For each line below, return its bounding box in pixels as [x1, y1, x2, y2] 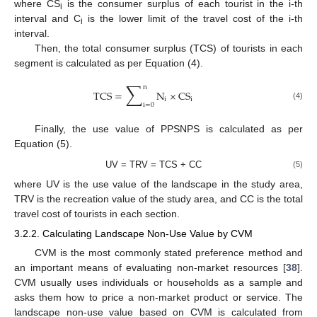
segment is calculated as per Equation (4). [14, 57, 203, 69]
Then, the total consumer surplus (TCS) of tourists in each [34, 42, 303, 54]
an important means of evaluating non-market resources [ [14, 261, 286, 273]
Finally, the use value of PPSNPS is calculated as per [34, 123, 303, 135]
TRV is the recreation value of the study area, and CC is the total [14, 192, 303, 204]
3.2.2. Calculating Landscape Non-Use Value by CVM [14, 227, 253, 239]
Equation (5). [14, 138, 72, 150]
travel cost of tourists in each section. [14, 207, 180, 219]
